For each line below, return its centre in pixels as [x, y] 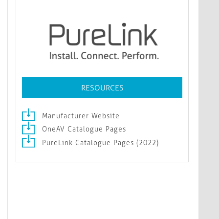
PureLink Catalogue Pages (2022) [99, 143]
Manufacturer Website [80, 116]
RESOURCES [102, 88]
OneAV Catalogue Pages [83, 130]
